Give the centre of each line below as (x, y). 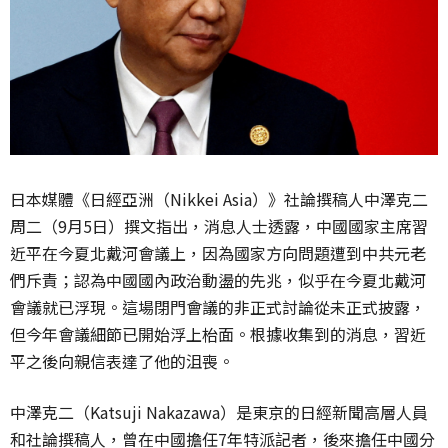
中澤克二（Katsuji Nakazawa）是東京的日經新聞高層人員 (219, 412)
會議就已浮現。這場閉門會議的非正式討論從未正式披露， (218, 307)
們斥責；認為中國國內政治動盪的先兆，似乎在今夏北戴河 (218, 280)
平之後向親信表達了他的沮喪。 (122, 361)
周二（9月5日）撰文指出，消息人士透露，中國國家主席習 (219, 226)
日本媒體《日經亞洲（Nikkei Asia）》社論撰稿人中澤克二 (219, 199)
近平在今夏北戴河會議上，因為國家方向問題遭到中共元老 (218, 253)
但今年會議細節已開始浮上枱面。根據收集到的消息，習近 (218, 334)
